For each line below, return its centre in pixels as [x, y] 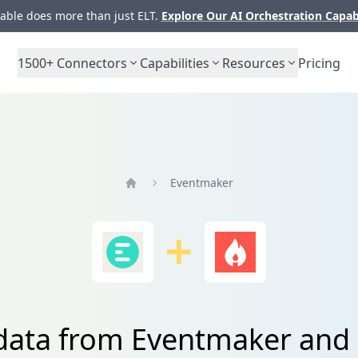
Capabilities [175, 63]
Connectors [90, 63]
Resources [254, 63]
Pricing [319, 63]
